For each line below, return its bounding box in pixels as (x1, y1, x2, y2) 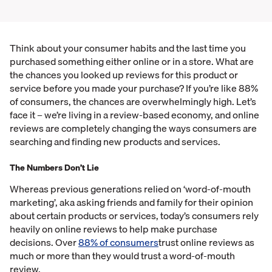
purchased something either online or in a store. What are (10, 53, 254, 69)
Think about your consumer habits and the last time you (10, 40, 246, 56)
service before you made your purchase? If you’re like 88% (10, 80, 258, 96)
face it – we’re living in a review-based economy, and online (10, 107, 259, 123)
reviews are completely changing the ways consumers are (10, 120, 257, 136)
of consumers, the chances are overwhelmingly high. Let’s (10, 93, 256, 109)
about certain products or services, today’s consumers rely (10, 208, 259, 223)
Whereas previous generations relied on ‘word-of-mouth (10, 181, 251, 197)
